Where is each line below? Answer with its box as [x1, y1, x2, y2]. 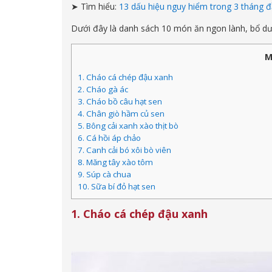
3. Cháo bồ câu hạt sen [78, 96, 162, 107]
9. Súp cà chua [78, 169, 131, 180]
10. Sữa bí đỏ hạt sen [78, 181, 155, 192]
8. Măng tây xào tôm [78, 157, 153, 168]
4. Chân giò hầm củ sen [78, 108, 165, 120]
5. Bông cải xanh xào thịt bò [78, 120, 178, 132]
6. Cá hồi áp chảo [78, 132, 141, 144]
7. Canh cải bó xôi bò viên [78, 144, 171, 156]
